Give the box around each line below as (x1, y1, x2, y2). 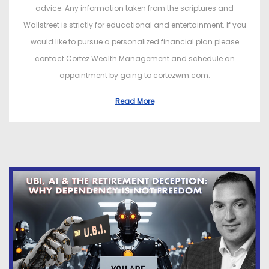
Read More (115, 96, 154, 107)
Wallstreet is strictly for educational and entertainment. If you (23, 20, 246, 31)
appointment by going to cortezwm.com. (59, 70, 210, 81)
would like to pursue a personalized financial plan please (30, 37, 239, 47)
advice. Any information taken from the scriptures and (35, 3, 234, 14)
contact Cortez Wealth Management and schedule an (34, 53, 235, 64)
